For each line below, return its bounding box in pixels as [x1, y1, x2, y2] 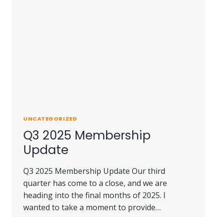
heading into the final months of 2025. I [23, 189, 166, 201]
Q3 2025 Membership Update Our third [23, 165, 165, 176]
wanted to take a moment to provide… [23, 201, 161, 213]
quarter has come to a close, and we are [23, 177, 167, 188]
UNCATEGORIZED [23, 114, 77, 123]
